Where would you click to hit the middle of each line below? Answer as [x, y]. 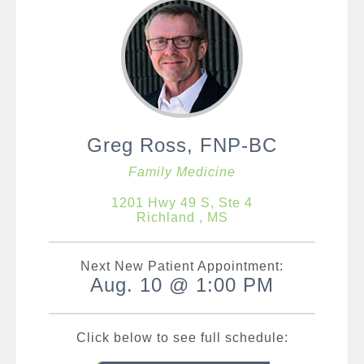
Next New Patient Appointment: [182, 266]
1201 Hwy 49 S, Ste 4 [182, 203]
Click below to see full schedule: [182, 338]
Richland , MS [182, 217]
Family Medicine [182, 172]
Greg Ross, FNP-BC [182, 145]
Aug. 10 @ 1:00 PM [182, 285]
